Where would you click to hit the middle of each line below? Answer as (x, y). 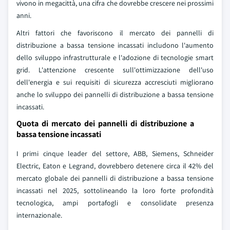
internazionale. (39, 215)
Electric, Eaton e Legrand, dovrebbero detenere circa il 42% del (115, 166)
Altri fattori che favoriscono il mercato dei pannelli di (115, 33)
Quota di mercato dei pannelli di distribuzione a (105, 124)
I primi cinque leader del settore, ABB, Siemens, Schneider (115, 154)
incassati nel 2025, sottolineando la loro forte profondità (115, 191)
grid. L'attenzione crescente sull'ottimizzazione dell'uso (115, 70)
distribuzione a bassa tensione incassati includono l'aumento (115, 45)
